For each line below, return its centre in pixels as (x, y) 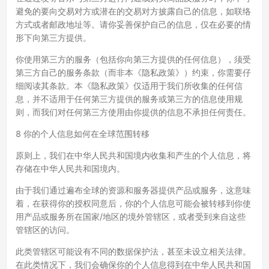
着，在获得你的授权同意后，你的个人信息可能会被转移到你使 (133, 203)
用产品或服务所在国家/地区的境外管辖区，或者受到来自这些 (131, 216)
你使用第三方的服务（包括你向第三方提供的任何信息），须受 (133, 59)
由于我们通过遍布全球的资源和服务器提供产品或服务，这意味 (133, 190)
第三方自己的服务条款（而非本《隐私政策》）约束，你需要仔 (133, 72)
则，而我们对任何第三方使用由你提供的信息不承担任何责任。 (133, 112)
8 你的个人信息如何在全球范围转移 (83, 134)
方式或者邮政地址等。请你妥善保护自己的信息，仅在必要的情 (133, 24)
